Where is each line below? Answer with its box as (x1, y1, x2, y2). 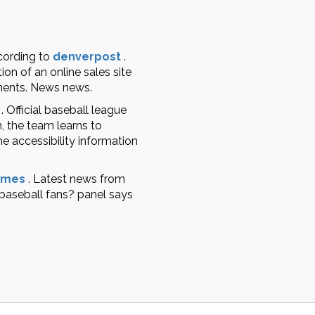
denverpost (53, 50, 121, 63)
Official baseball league (6, 103, 127, 117)
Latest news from (33, 172, 125, 186)
